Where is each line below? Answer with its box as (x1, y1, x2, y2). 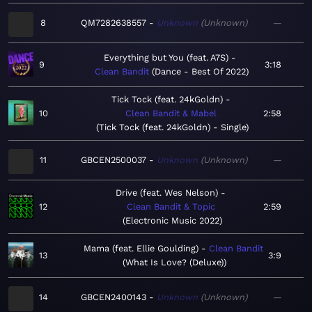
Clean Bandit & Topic (126, 201, 215, 212)
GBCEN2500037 (81, 155, 146, 166)
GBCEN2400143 (81, 292, 146, 303)
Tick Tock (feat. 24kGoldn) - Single (98, 122, 246, 133)
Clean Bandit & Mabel (125, 108, 217, 119)
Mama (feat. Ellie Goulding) (83, 243, 198, 254)
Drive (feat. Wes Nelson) (116, 187, 218, 198)
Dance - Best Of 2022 (154, 66, 246, 77)
